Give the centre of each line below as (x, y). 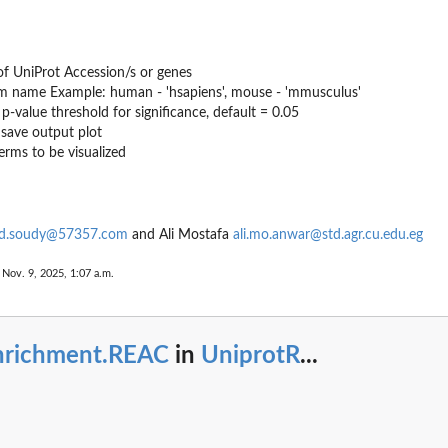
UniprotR (250, 355)
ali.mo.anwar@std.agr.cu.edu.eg (328, 235)
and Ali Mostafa (180, 235)
